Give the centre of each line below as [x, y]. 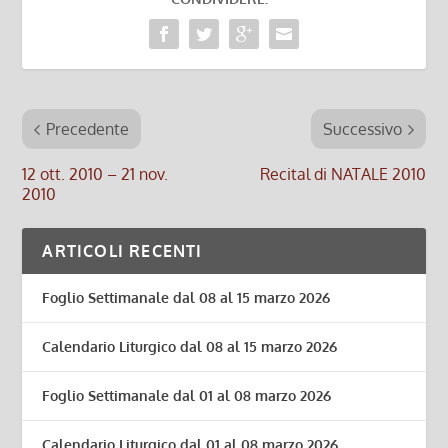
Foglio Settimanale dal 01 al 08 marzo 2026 [187, 396]
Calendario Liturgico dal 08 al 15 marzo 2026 [190, 347]
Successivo [362, 129]
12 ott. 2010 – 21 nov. [95, 174]
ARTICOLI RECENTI [122, 251]
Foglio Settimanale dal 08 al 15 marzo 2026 [186, 298]
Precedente [88, 129]
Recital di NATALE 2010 [342, 174]
